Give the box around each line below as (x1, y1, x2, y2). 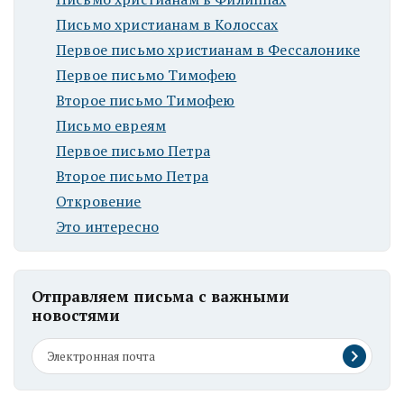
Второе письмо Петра (56, 166, 209, 186)
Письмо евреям (56, 115, 167, 135)
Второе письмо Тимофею (56, 90, 235, 110)
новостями (32, 305, 120, 326)
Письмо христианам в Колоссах (56, 14, 279, 34)
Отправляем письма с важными (32, 286, 289, 307)
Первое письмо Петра (56, 141, 211, 161)
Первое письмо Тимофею (56, 65, 237, 85)
